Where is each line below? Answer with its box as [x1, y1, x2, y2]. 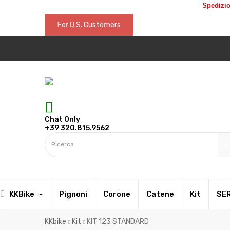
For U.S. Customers [57, 21, 121, 29]
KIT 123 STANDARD [87, 217, 149, 226]
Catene [146, 189, 174, 199]
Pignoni [59, 189, 87, 199]
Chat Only [45, 114, 80, 124]
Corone [103, 189, 130, 199]
